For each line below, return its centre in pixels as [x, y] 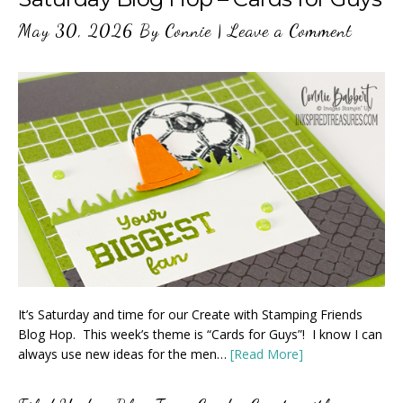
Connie [188, 31]
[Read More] [267, 354]
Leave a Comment [290, 31]
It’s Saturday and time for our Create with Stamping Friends [190, 315]
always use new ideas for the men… [124, 354]
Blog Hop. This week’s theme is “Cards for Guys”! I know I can [200, 335]
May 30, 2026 [76, 31]
